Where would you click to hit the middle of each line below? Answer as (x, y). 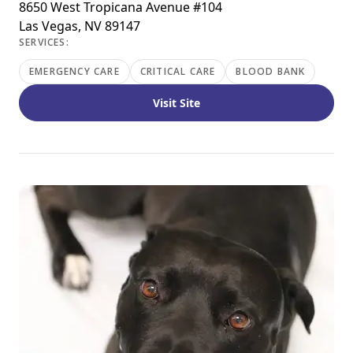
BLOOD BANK (271, 71)
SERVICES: (44, 42)
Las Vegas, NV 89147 (80, 26)
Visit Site (176, 103)
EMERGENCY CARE (74, 71)
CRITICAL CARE (178, 71)
